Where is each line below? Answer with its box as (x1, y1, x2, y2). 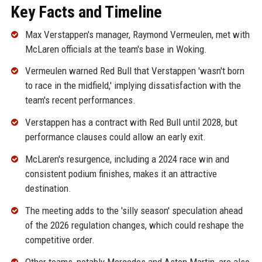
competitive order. (25, 233, 95, 246)
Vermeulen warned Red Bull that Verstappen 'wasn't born (25, 65, 244, 77)
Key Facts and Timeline (10, 2, 162, 22)
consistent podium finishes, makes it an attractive (25, 168, 217, 180)
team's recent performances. (25, 94, 136, 106)
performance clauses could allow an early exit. (25, 131, 206, 143)
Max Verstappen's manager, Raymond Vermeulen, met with (25, 28, 250, 40)
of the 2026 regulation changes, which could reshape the (25, 219, 244, 231)
